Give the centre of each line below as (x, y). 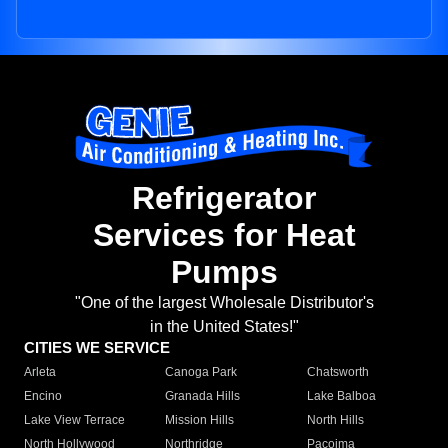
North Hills (335, 420)
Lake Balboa (341, 396)
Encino (43, 396)
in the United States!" (224, 327)
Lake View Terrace (74, 420)
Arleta (40, 372)
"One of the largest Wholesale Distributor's (224, 303)
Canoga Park (201, 372)
